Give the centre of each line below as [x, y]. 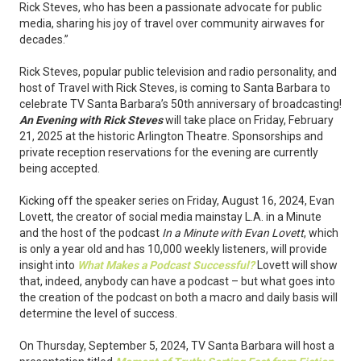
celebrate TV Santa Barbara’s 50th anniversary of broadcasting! [180, 104]
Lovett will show [297, 266]
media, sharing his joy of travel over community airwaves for [172, 24]
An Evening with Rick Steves [91, 120]
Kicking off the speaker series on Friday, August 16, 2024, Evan [177, 201]
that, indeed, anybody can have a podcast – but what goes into [177, 282]
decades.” [44, 40]
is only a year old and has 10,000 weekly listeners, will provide [173, 249]
